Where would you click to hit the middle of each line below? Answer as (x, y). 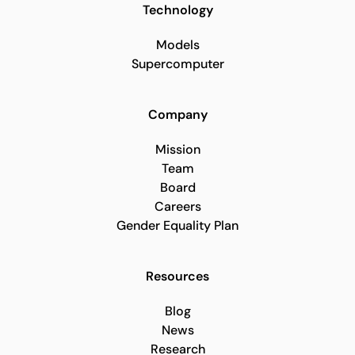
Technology (177, 10)
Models (177, 45)
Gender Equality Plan (177, 225)
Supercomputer (177, 64)
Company (177, 115)
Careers (177, 206)
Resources (177, 276)
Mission (177, 149)
